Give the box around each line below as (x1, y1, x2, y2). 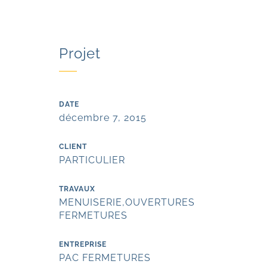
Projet (59, 45, 101, 62)
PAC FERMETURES (59, 252, 151, 263)
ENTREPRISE (59, 240, 107, 249)
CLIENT (59, 142, 88, 151)
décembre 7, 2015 (59, 112, 147, 123)
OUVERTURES (125, 197, 195, 208)
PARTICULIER (59, 154, 126, 166)
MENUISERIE (59, 197, 123, 208)
